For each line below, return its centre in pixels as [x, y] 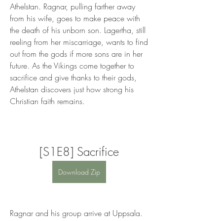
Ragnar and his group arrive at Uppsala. [76, 213]
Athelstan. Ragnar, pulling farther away [73, 6]
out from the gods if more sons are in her [76, 54]
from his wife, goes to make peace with [75, 18]
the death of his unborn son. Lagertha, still [78, 30]
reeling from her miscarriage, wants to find [79, 42]
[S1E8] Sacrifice [79, 151]
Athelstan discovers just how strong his [72, 89]
